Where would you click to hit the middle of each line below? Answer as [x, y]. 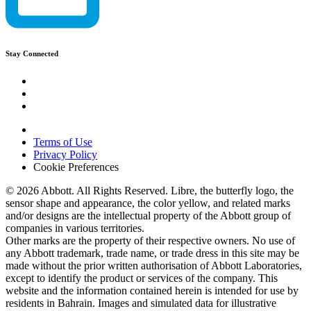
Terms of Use [63, 142]
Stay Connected [38, 53]
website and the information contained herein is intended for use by [152, 290]
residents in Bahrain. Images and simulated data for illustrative [141, 303]
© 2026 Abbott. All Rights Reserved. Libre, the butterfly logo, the [150, 190]
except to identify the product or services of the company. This [142, 278]
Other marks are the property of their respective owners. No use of [150, 240]
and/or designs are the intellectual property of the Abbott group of [148, 215]
